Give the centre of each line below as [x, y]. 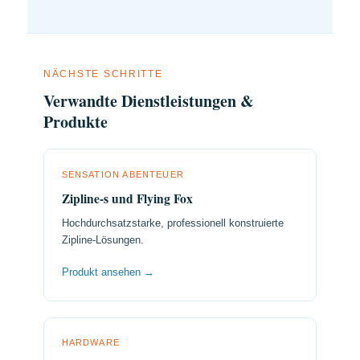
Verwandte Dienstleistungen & [149, 100]
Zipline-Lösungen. [102, 240]
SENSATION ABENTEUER [123, 174]
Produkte [76, 121]
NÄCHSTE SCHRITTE [103, 74]
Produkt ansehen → [108, 272]
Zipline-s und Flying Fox [127, 198]
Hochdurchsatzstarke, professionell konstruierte [172, 223]
